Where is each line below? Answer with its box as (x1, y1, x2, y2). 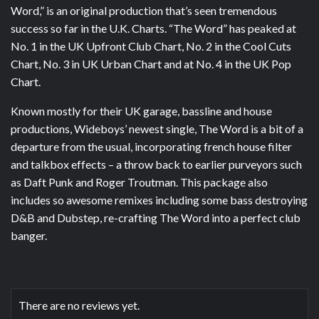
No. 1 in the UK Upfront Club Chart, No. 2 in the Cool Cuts (11, 39, 291, 53)
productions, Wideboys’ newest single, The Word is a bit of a (11, 122, 303, 136)
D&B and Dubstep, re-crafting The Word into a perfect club (11, 211, 300, 225)
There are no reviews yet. (19, 298, 140, 313)
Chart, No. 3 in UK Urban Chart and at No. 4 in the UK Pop (11, 57, 291, 71)
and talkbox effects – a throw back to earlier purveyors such (11, 157, 302, 172)
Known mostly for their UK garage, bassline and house (11, 104, 272, 118)
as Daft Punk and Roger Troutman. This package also (11, 175, 268, 189)
